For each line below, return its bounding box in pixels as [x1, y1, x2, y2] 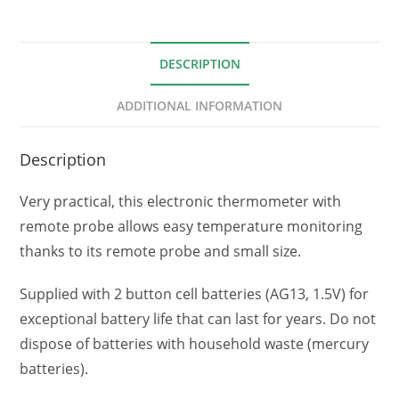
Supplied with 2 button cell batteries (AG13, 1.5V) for [20, 284, 370, 305]
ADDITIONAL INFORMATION [117, 97, 282, 115]
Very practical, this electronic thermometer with [20, 191, 342, 212]
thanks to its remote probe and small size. [20, 241, 302, 262]
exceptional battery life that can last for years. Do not [20, 309, 377, 330]
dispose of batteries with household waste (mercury [20, 334, 370, 354]
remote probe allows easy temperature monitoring [20, 216, 363, 237]
